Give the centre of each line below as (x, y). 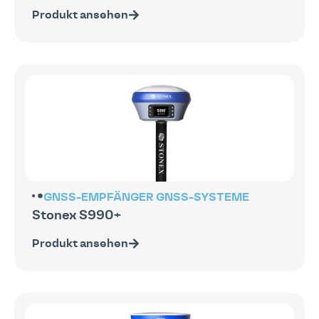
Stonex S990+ (77, 215)
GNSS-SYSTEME (203, 197)
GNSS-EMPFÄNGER (99, 197)
